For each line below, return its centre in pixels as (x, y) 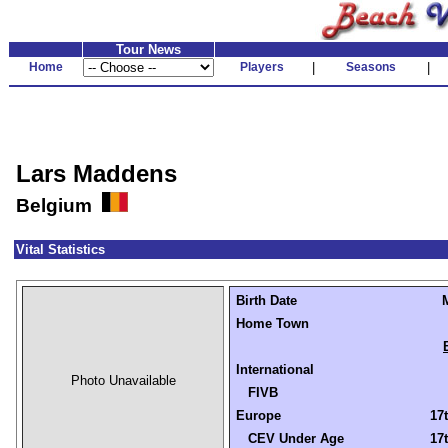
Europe (258, 415)
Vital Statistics (60, 249)
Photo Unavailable (123, 380)
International (275, 369)
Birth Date (266, 300)
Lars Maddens (96, 173)
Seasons (370, 67)
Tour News (148, 49)
